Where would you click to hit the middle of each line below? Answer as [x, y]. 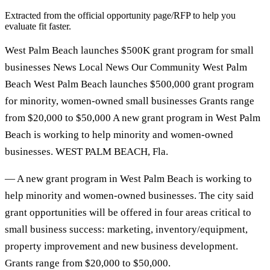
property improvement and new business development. [121, 246]
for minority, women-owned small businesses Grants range [130, 101]
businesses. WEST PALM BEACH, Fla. [86, 151]
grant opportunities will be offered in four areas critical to [128, 212]
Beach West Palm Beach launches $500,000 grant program [129, 84]
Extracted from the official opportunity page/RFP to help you [120, 15]
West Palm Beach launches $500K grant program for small [129, 50]
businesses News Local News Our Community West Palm [126, 67]
